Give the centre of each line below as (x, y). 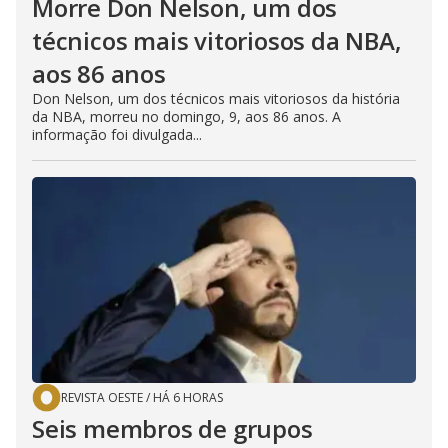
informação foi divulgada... (117, 134)
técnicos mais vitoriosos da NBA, (217, 40)
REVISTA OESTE (102, 397)
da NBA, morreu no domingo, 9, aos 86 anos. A (186, 116)
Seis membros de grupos (172, 428)
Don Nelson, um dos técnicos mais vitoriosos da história (216, 98)
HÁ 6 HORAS (188, 397)
